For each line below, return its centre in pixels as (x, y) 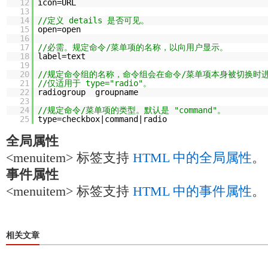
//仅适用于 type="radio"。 (95, 83)
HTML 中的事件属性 (192, 191)
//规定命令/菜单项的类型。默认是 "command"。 (132, 110)
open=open (59, 29)
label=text (62, 56)
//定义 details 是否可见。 (93, 20)
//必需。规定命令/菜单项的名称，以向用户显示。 (133, 47)
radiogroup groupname (88, 92)
